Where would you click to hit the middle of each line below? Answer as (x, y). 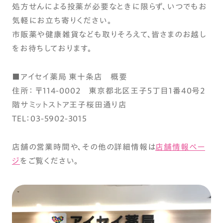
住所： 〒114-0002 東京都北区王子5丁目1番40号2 (109, 91)
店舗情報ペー (180, 147)
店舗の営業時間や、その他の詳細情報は (84, 147)
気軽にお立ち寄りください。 (62, 21)
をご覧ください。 (49, 161)
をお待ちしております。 (52, 49)
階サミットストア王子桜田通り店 (69, 105)
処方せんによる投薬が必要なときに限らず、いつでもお (110, 7)
